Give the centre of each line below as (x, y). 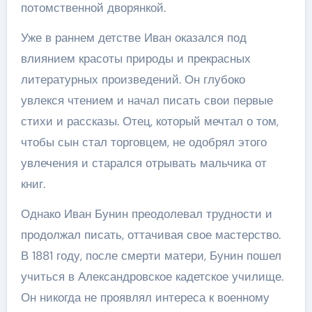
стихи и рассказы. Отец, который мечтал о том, (149, 121)
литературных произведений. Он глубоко (133, 79)
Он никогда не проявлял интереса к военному (145, 297)
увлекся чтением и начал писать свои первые (147, 100)
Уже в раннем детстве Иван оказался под (133, 37)
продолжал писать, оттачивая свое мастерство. (150, 234)
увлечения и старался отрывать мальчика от (143, 163)
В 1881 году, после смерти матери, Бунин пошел (151, 255)
